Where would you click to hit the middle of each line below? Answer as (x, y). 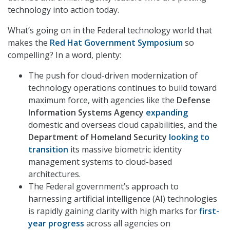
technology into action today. (63, 10)
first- (209, 211)
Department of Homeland (80, 137)
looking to (189, 137)
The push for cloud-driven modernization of (113, 76)
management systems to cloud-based (100, 162)
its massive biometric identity (125, 150)
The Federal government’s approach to (103, 187)
